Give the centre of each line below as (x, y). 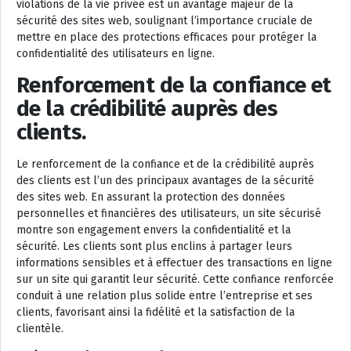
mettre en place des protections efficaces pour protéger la (166, 38)
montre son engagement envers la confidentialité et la (154, 230)
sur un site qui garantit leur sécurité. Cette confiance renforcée (175, 280)
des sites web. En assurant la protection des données (151, 197)
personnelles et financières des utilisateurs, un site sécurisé (169, 214)
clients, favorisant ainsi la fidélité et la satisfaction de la (156, 313)
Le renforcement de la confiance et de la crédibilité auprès (165, 165)
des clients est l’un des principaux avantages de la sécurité (165, 181)
